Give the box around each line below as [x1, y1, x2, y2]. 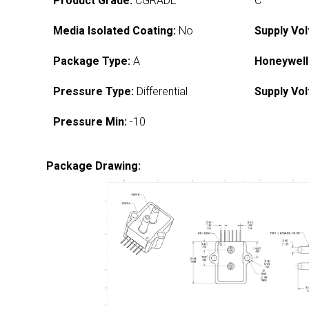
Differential [134, 85, 188, 98]
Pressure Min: [53, 115, 128, 128]
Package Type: [53, 54, 131, 68]
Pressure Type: [53, 85, 134, 98]
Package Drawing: [46, 159, 141, 172]
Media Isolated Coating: [53, 24, 177, 37]
